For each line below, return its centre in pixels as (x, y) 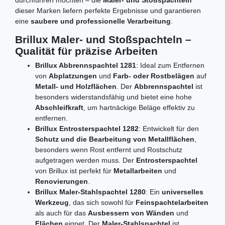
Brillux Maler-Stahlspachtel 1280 (90, 192)
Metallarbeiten (138, 171)
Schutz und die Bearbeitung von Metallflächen (115, 139)
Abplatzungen (73, 76)
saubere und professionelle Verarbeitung (101, 21)
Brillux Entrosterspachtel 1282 (87, 129)
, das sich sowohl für (102, 203)
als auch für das (62, 213)
